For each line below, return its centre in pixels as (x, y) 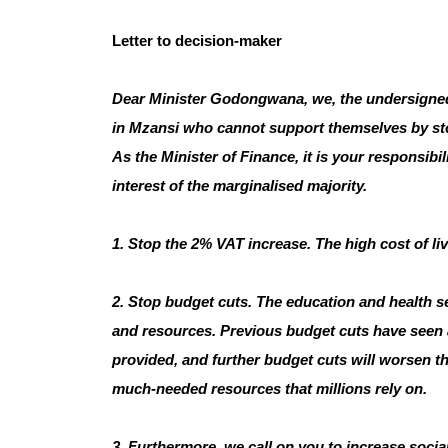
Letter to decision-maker (197, 40)
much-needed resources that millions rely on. (269, 388)
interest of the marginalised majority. (239, 185)
